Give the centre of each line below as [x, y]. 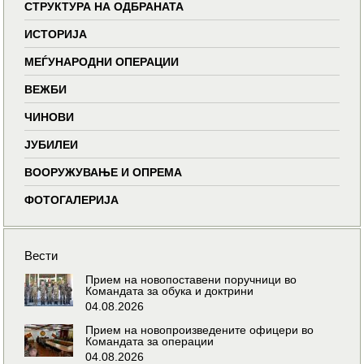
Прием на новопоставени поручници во [191, 279]
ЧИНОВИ [50, 117]
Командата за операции [150, 341]
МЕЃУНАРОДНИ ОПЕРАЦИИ [102, 61]
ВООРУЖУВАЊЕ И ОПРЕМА [104, 172]
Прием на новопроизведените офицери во [200, 329]
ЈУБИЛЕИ [52, 144]
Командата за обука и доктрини [170, 290]
